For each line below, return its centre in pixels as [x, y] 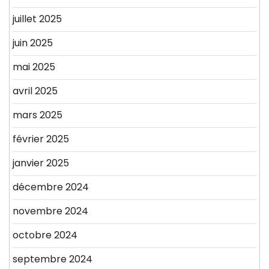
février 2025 [41, 139]
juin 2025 [33, 43]
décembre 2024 [51, 187]
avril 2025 [35, 91]
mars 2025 [38, 115]
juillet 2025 [37, 19]
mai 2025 [34, 67]
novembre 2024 [50, 211]
